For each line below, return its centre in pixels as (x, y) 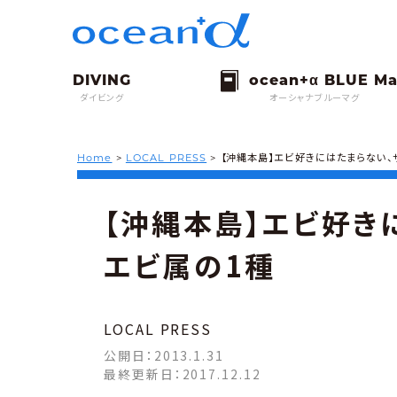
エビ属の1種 (190, 265)
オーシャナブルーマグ (315, 98)
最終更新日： (143, 374)
